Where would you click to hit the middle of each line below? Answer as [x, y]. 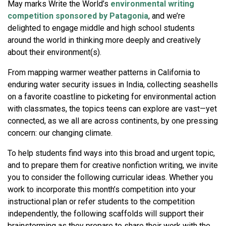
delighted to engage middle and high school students [101, 28]
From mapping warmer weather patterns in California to [104, 72]
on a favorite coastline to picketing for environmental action [112, 96]
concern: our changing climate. [60, 133]
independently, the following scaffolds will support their [106, 213]
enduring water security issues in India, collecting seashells [113, 84]
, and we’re [167, 16]
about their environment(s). [55, 52]
